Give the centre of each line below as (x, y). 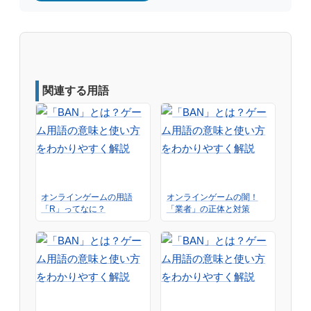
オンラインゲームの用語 (87, 197)
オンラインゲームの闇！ (212, 197)
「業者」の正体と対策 (208, 209)
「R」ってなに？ (74, 209)
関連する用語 (75, 91)
